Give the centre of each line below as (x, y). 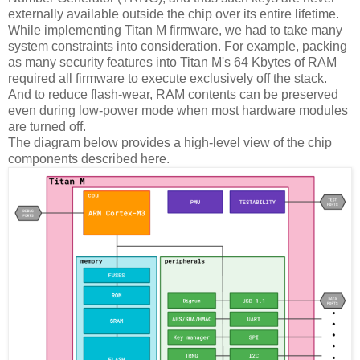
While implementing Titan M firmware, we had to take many (175, 30)
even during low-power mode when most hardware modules (178, 110)
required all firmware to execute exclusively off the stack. (168, 78)
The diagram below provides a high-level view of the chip (170, 142)
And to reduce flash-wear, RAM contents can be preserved (173, 94)
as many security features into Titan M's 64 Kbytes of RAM (172, 62)
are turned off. (47, 126)
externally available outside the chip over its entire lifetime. (174, 14)
